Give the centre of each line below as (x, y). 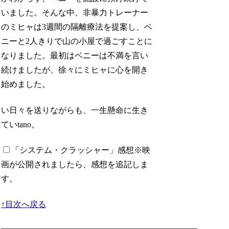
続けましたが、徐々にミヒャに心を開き (75, 70)
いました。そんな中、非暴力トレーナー (75, 13)
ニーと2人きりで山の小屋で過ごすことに (77, 41)
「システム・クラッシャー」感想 (73, 150)
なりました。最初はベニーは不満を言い (75, 56)
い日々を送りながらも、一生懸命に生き (75, 110)
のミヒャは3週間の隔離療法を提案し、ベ (77, 27)
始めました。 (26, 84)
